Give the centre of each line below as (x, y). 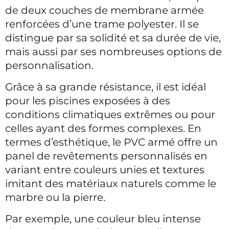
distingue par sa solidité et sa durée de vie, (113, 38)
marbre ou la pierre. (55, 197)
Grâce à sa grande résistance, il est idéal (106, 87)
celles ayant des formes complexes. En (103, 128)
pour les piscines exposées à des (88, 101)
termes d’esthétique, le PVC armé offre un (111, 142)
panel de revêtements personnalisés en (106, 156)
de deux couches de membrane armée (105, 10)
